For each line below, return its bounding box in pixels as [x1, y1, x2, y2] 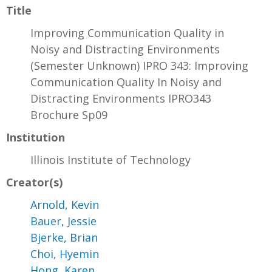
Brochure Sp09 [30, 107, 107, 123]
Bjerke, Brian [30, 230, 98, 245]
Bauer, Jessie [30, 214, 97, 229]
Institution [6, 130, 65, 145]
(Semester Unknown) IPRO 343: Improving [30, 58, 248, 73]
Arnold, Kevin [30, 197, 99, 212]
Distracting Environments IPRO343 [30, 91, 211, 106]
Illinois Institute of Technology [30, 152, 191, 168]
